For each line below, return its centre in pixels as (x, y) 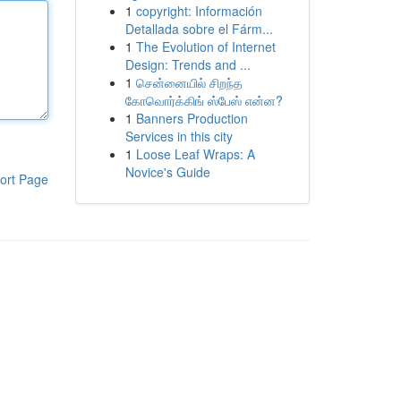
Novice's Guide (167, 172)
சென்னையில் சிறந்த (189, 82)
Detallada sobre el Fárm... (199, 29)
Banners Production (192, 118)
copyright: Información (199, 11)
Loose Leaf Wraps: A (195, 154)
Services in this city (179, 136)
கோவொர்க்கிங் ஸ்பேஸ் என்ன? (204, 100)
